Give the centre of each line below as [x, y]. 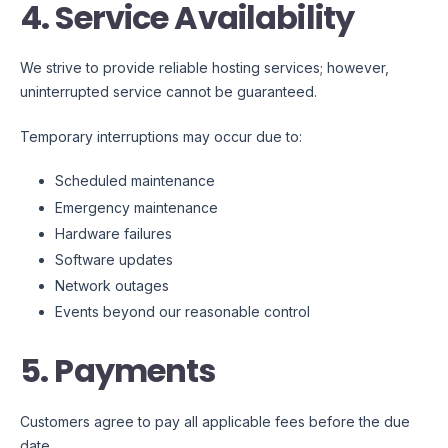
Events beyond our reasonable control [182, 312]
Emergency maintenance [136, 207]
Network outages [112, 286]
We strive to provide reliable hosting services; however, [204, 68]
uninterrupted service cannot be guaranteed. [168, 92]
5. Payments [118, 371]
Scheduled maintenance [135, 181]
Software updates [114, 259]
